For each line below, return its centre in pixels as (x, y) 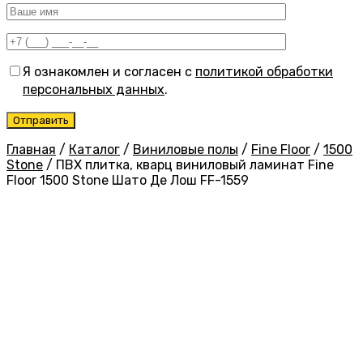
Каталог (94, 150)
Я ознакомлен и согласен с (109, 72)
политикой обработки (264, 72)
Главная (31, 150)
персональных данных (94, 90)
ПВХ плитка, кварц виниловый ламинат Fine (195, 165)
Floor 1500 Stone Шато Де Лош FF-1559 (128, 181)
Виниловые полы (186, 150)
